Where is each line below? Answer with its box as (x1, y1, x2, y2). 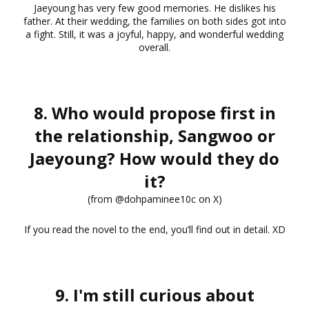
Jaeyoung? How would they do (30, 146, 279, 170)
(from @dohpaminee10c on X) (87, 192, 222, 206)
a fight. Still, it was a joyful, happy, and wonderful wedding (26, 27, 283, 41)
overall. (139, 40, 170, 54)
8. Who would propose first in (33, 101, 276, 124)
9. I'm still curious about (54, 283, 255, 306)
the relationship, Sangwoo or (34, 123, 275, 147)
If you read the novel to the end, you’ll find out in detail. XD (23, 222, 286, 236)
